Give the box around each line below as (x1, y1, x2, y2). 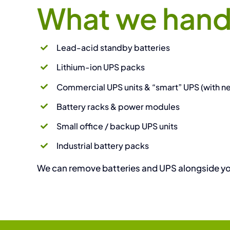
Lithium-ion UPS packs (56, 62, 145, 73)
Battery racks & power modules (56, 101, 180, 112)
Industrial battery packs (56, 140, 149, 151)
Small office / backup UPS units (56, 120, 178, 131)
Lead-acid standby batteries (56, 42, 170, 53)
